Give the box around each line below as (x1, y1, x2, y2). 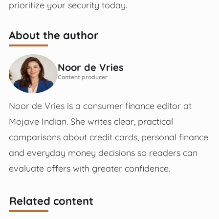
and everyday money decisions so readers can (8, 147, 197, 158)
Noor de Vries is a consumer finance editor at (8, 100, 192, 111)
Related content (9, 194, 94, 208)
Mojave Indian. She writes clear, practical (8, 115, 173, 127)
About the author (8, 28, 99, 42)
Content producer (57, 73, 108, 81)
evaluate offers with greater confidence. (8, 162, 170, 174)
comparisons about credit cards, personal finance (8, 131, 208, 142)
